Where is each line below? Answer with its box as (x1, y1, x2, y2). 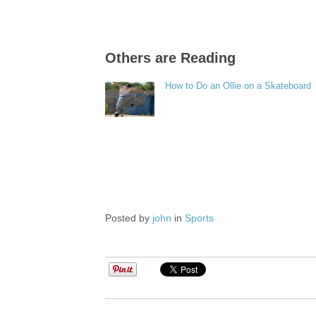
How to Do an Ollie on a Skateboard (165, 80, 312, 91)
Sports (185, 212, 214, 224)
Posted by (105, 212, 153, 224)
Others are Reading (105, 50, 236, 66)
